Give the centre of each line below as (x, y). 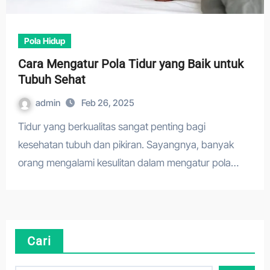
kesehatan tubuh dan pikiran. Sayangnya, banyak (126, 145)
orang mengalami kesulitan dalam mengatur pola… (128, 163)
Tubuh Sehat (52, 80)
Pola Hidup (44, 41)
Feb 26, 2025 (108, 103)
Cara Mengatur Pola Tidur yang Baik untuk (130, 64)
